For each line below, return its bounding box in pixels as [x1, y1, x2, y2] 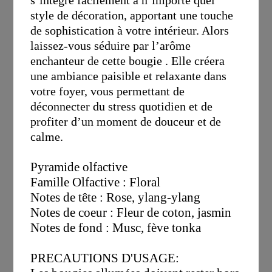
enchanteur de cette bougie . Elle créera [30, 54, 225, 67]
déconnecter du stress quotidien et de [30, 100, 213, 113]
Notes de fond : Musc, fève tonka [30, 220, 205, 235]
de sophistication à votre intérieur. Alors [30, 24, 229, 37]
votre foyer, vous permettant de [30, 84, 185, 98]
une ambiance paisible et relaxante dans [30, 69, 227, 83]
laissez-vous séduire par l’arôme [30, 39, 191, 52]
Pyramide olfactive [30, 160, 128, 174]
